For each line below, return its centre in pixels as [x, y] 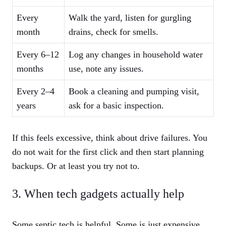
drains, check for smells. [114, 32]
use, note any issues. [106, 69]
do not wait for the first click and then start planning [108, 152]
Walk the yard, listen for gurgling [130, 18]
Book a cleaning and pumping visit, [134, 92]
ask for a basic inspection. [116, 106]
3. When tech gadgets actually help [98, 194]
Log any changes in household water [136, 55]
